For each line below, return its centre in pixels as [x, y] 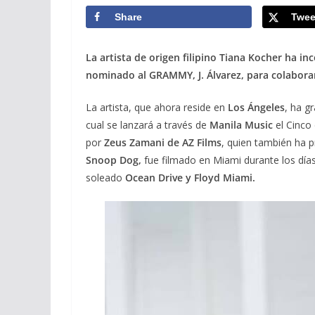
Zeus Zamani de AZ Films [163, 143]
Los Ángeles [256, 108]
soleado [105, 178]
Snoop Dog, [114, 160]
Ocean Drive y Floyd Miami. [190, 178]
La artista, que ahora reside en [157, 108]
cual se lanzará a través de [148, 125]
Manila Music [241, 125]
